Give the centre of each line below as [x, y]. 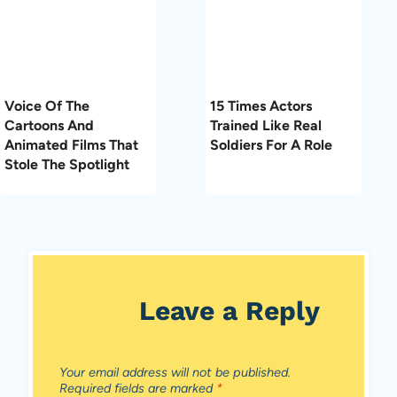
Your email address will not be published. [175, 372]
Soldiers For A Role [271, 144]
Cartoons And [49, 125]
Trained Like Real [266, 125]
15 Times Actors [261, 105]
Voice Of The [47, 105]
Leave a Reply [230, 310]
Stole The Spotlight [67, 164]
